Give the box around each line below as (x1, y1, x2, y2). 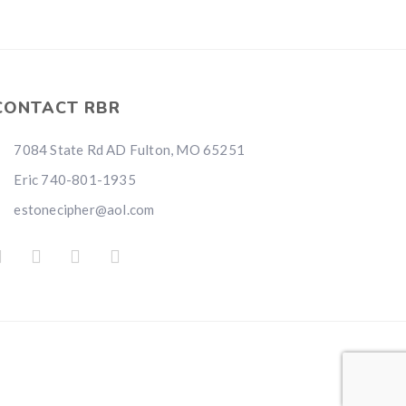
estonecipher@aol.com (11, 201, 155, 217)
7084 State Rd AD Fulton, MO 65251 (11, 141, 246, 158)
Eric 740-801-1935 (11, 171, 136, 188)
